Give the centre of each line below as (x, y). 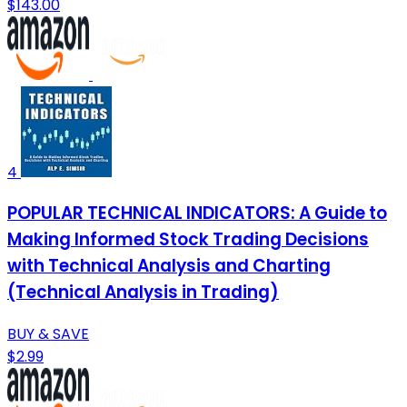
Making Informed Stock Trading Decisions (188, 240)
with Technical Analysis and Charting (169, 266)
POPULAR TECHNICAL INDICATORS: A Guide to (197, 213)
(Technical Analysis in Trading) (143, 293)
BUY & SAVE (48, 334)
